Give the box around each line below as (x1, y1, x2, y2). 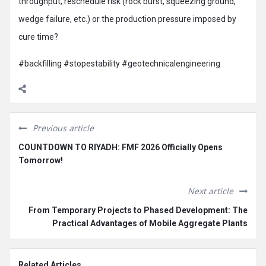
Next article (188, 185, 233, 197)
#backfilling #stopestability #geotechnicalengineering (18, 58, 220, 68)
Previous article (33, 122, 94, 134)
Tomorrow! (18, 155, 63, 165)
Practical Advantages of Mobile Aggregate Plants (52, 218, 248, 228)
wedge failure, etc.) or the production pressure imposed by (18, 14, 236, 24)
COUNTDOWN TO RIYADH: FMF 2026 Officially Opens (18, 142, 223, 152)
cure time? (18, 31, 58, 42)
